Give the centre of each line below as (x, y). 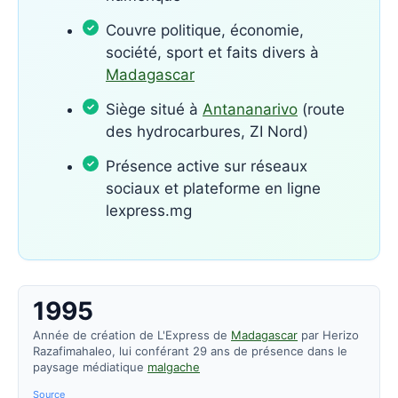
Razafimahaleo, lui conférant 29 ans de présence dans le (190, 350)
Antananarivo (250, 109)
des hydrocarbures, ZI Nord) (207, 131)
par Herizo (328, 334)
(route (321, 109)
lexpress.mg (149, 210)
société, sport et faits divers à (212, 52)
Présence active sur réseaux (207, 166)
